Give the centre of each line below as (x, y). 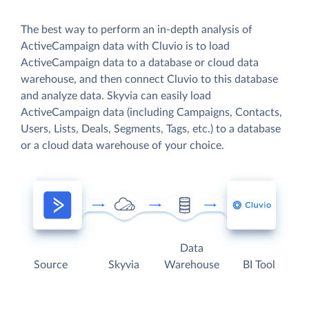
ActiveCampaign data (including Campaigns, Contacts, (151, 112)
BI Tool (259, 265)
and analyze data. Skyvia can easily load (116, 96)
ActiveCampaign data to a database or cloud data (140, 62)
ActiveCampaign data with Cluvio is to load (125, 46)
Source (51, 265)
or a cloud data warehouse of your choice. (122, 145)
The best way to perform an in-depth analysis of (137, 29)
